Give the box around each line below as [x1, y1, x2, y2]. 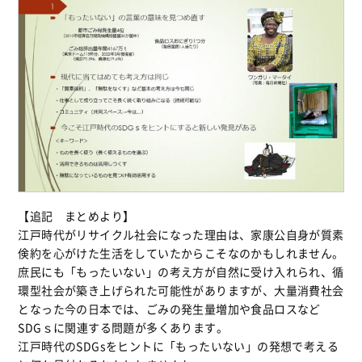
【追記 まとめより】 [18, 208, 135, 225]
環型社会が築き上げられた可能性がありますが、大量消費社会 [18, 282, 344, 299]
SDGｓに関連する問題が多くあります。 [18, 319, 228, 336]
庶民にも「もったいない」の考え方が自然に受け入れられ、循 [18, 263, 344, 280]
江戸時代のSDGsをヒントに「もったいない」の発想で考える [18, 338, 339, 355]
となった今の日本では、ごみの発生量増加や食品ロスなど [18, 301, 321, 318]
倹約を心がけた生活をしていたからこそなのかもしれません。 [18, 245, 344, 262]
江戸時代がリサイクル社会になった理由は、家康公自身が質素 [18, 226, 344, 243]
